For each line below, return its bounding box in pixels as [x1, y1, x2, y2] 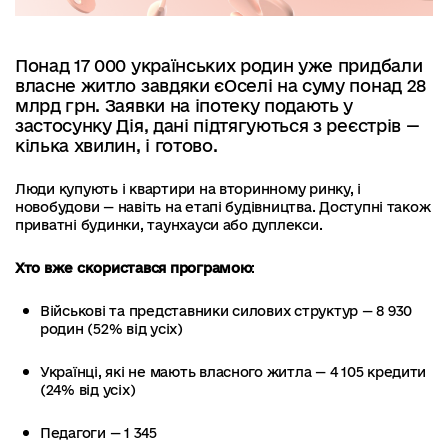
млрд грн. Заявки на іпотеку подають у [15, 95, 354, 115]
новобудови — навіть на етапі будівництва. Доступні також [15, 198, 431, 215]
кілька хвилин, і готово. [15, 135, 218, 155]
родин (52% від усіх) [40, 320, 183, 337]
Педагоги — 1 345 [40, 424, 157, 441]
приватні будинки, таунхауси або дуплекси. [15, 216, 323, 233]
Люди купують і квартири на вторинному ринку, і [15, 180, 362, 197]
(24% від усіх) [40, 381, 136, 398]
